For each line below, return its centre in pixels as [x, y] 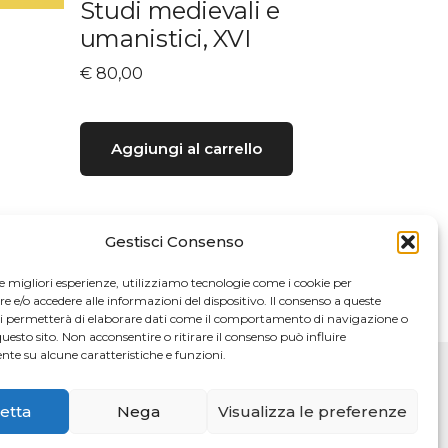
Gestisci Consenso [175, 241]
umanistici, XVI [165, 38]
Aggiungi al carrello [186, 149]
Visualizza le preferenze [312, 411]
